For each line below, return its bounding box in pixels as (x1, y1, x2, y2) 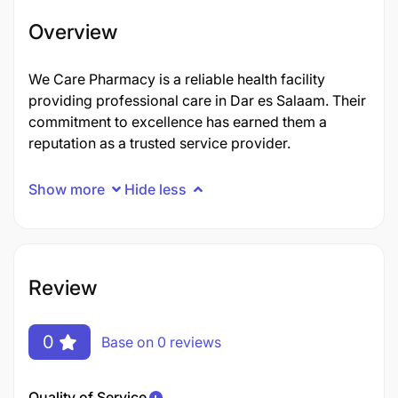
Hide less (124, 179, 187, 198)
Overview (28, 20, 117, 44)
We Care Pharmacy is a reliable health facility (28, 70, 325, 88)
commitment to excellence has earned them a (28, 113, 327, 131)
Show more (28, 179, 105, 198)
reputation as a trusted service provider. (28, 134, 291, 152)
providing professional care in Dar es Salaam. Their (28, 92, 366, 109)
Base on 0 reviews (101, 332, 221, 351)
